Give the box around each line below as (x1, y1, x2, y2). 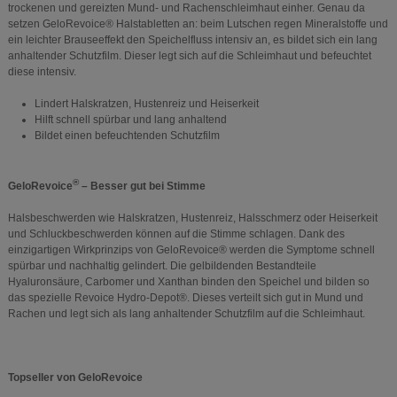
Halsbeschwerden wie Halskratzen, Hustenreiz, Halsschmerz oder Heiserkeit (7, 211, 378, 224)
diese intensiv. (7, 65, 76, 78)
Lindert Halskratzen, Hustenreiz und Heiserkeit (34, 97, 259, 110)
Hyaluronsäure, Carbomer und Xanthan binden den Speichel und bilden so (7, 275, 370, 288)
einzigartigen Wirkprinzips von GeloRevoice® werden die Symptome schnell (7, 243, 375, 256)
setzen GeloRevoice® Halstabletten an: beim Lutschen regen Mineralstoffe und (7, 17, 388, 30)
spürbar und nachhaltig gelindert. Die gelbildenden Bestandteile (7, 259, 316, 272)
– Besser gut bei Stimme (78, 179, 206, 192)
